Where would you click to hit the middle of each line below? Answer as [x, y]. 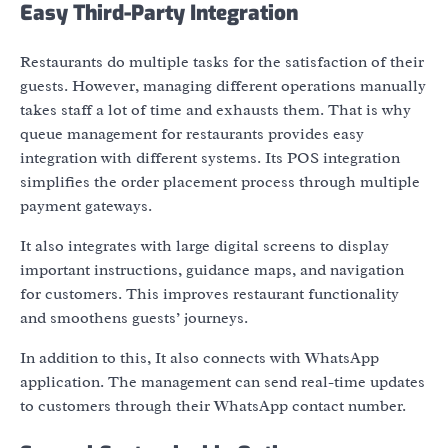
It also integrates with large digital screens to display [204, 246]
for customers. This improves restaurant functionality [209, 294]
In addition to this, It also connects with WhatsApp [199, 358]
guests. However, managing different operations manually [223, 86]
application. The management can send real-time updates [222, 382]
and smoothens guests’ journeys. [134, 318]
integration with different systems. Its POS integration [210, 158]
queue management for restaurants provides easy [192, 134]
